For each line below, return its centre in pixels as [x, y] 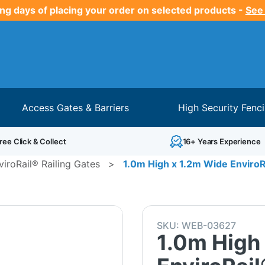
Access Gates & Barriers [76, 107]
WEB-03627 [209, 225]
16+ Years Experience [222, 141]
